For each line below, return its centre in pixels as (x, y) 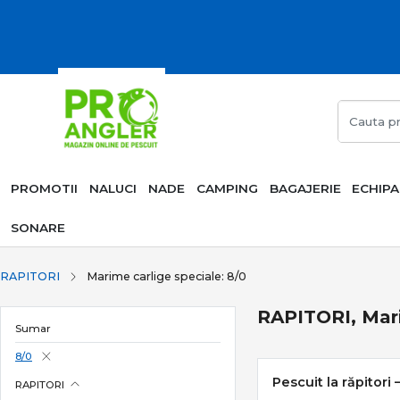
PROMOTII (45, 188)
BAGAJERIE (305, 188)
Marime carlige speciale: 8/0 (167, 276)
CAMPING (227, 188)
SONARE (38, 228)
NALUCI (113, 188)
